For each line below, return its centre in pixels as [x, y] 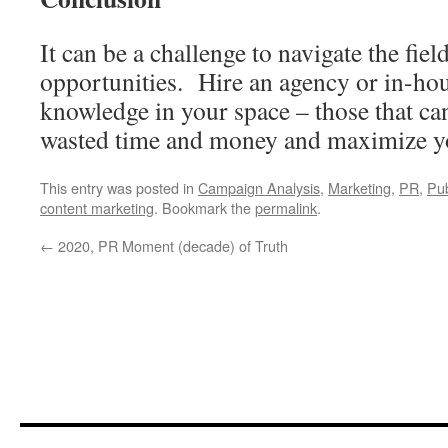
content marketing [97, 207]
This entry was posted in [119, 187]
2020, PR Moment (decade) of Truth [171, 245]
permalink [286, 207]
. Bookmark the [204, 207]
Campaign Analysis [259, 187]
